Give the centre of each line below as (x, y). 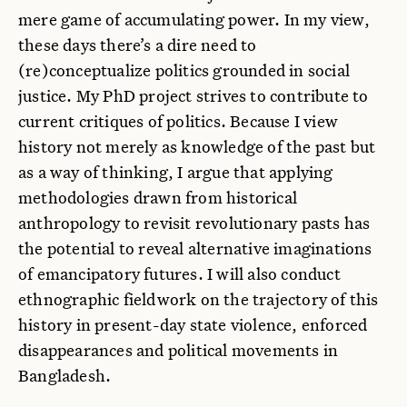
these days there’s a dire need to (138, 45)
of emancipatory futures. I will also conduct (179, 274)
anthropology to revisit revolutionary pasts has (194, 223)
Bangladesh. (65, 376)
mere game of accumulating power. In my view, (194, 20)
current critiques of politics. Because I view (179, 121)
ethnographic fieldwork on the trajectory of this (199, 299)
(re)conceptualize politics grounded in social (184, 70)
